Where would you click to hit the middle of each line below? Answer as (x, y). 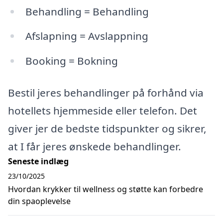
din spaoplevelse (39, 201)
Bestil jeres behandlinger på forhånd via (106, 93)
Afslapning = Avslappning (87, 36)
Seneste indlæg (38, 162)
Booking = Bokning (71, 61)
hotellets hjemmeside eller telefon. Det (103, 111)
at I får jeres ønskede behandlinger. (95, 147)
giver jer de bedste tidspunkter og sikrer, (107, 129)
